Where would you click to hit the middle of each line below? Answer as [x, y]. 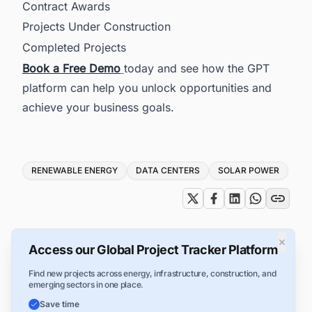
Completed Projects [74, 47]
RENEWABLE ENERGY [75, 170]
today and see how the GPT [197, 68]
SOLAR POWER [249, 170]
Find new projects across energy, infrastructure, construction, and [153, 273]
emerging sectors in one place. [86, 284]
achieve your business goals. [98, 107]
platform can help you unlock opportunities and [147, 87]
